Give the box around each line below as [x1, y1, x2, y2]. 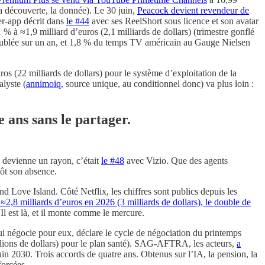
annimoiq [26, 79, 61, 89]
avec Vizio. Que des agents [124, 156, 228, 166]
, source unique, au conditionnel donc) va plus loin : [61, 79, 254, 89]
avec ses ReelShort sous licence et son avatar [89, 16, 258, 27]
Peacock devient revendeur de [137, 5, 249, 16]
